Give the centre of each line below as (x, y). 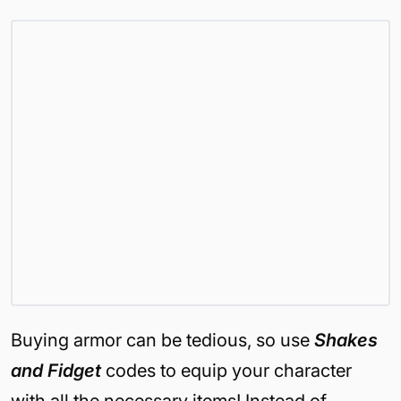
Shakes (346, 340)
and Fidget (56, 371)
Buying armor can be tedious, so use (162, 340)
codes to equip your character (226, 371)
